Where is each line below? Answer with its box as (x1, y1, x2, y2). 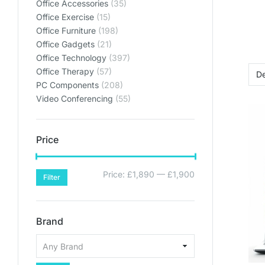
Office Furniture (36, 25, 96, 35)
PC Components (36, 80, 99, 90)
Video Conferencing (36, 93, 113, 104)
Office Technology (36, 53, 106, 63)
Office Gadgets (36, 39, 95, 49)
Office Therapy (36, 66, 94, 76)
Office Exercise (36, 12, 94, 22)
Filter (43, 173, 60, 182)
